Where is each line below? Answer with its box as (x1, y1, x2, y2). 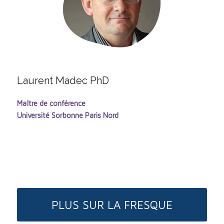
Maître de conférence (16, 98, 85, 107)
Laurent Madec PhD (16, 74, 109, 86)
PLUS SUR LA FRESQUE (51, 198, 172, 212)
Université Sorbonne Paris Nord (16, 110, 118, 119)
